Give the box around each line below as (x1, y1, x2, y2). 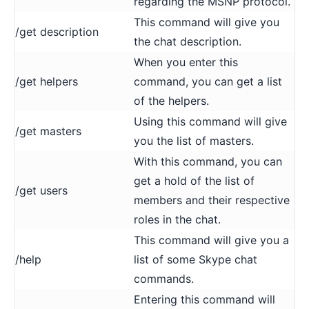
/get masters (15, 123, 81, 138)
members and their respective (134, 192, 290, 207)
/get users (15, 183, 68, 197)
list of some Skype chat (134, 252, 257, 266)
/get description (15, 24, 99, 39)
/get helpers (15, 74, 78, 88)
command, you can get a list (134, 74, 282, 88)
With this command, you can (134, 154, 282, 168)
